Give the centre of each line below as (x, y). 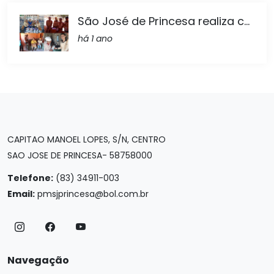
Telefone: (30, 178)
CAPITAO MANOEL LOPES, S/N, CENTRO (87, 140)
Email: (21, 194)
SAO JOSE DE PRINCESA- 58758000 (80, 156)
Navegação (38, 261)
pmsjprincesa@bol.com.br (93, 194)
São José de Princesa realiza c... (164, 21)
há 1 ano (95, 38)
